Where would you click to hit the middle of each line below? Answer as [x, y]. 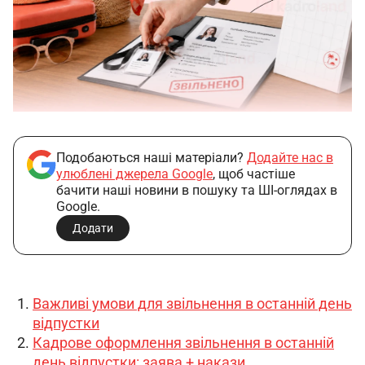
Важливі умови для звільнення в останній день [192, 303]
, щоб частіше [254, 174]
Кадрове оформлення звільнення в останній [183, 342]
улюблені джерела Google [134, 174]
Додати [93, 228]
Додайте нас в [290, 157]
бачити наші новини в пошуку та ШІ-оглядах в [197, 190]
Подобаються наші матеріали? [152, 157]
